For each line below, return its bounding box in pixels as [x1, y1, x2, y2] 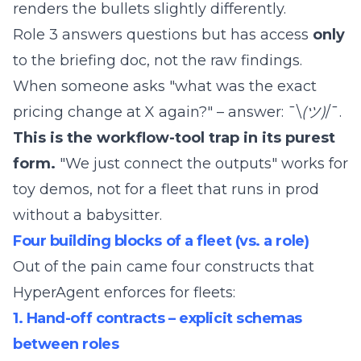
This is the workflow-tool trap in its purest [13, 129, 335, 147]
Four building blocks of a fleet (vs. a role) [13, 232, 309, 250]
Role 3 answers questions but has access [13, 26, 313, 44]
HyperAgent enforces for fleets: [13, 284, 235, 301]
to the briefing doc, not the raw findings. [13, 52, 302, 69]
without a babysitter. [13, 206, 162, 224]
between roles [13, 335, 119, 353]
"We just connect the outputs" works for [56, 155, 348, 172]
